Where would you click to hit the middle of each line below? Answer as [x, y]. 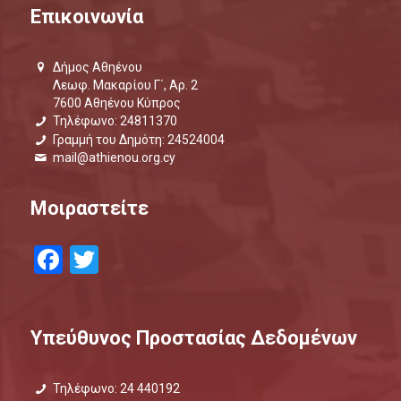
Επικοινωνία [86, 17]
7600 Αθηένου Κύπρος [117, 103]
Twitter [142, 259]
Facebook [122, 259]
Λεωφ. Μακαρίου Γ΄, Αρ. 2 [126, 85]
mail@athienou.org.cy [115, 157]
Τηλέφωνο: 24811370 [115, 121]
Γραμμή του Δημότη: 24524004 [139, 139]
